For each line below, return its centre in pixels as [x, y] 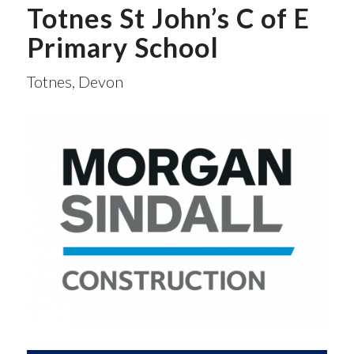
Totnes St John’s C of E [168, 18]
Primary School [122, 47]
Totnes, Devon [75, 81]
